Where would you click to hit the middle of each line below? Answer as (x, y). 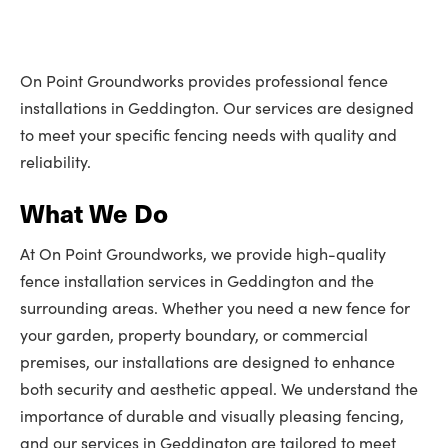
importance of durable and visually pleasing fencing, (212, 415)
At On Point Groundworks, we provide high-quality (203, 253)
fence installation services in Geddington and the (197, 280)
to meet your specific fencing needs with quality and (208, 134)
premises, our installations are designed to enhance (207, 361)
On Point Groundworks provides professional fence (204, 80)
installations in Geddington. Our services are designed (217, 107)
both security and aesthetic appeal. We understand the (219, 388)
